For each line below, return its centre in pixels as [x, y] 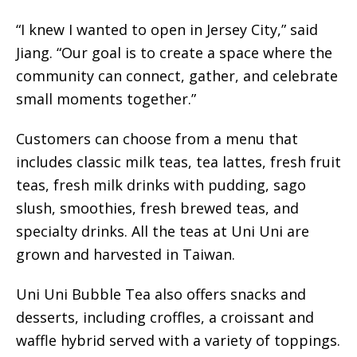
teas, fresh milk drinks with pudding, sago [161, 185]
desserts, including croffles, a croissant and [165, 318]
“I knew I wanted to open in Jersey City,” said [167, 30]
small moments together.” [106, 99]
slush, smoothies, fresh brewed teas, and [157, 208]
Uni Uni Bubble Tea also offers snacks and [161, 294]
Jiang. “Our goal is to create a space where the [174, 53]
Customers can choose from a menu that [157, 139]
